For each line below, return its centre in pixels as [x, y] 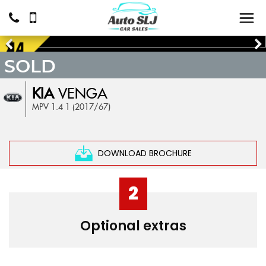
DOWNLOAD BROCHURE [145, 153]
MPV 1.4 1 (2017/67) [72, 107]
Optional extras [133, 226]
